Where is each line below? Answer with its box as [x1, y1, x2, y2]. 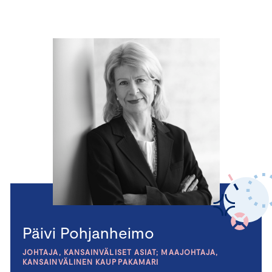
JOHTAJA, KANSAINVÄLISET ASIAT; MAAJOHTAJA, [22, 248, 219, 257]
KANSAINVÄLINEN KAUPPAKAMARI [22, 257, 159, 267]
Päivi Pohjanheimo [22, 223, 154, 242]
